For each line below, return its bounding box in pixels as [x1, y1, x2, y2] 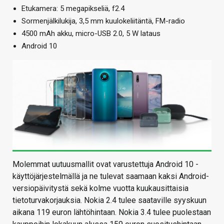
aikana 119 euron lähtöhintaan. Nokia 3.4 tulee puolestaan [12, 207, 211, 217]
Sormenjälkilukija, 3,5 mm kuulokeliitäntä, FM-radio [21, 16, 185, 25]
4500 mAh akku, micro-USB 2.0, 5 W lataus [21, 28, 160, 38]
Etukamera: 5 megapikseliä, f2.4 [21, 3, 124, 13]
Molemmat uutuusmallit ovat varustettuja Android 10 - [12, 159, 198, 169]
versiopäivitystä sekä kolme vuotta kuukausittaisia [12, 183, 188, 193]
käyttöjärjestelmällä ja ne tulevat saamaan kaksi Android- [12, 171, 209, 181]
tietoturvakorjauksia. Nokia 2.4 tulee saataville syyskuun [12, 195, 206, 205]
